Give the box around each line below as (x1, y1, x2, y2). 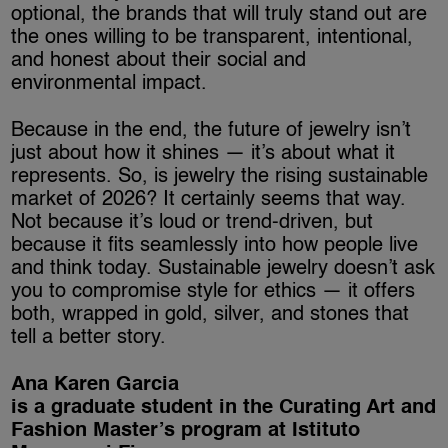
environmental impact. (11, 73, 208, 94)
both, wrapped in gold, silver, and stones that (11, 304, 410, 325)
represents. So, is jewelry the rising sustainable (11, 166, 429, 187)
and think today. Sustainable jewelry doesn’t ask (11, 258, 436, 279)
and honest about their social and (11, 50, 307, 71)
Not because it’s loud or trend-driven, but (11, 212, 374, 233)
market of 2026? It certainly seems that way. (11, 189, 407, 210)
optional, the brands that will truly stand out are (11, 4, 428, 25)
